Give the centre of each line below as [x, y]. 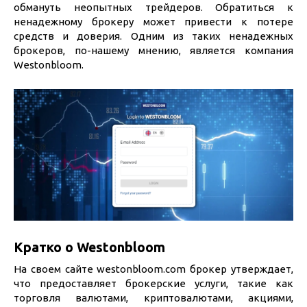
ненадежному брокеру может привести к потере [153, 22]
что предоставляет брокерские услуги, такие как [153, 283]
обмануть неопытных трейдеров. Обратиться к [153, 7]
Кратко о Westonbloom [89, 248]
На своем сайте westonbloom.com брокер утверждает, [153, 269]
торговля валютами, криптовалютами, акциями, [153, 298]
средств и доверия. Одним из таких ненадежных [153, 36]
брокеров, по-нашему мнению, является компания [153, 50]
